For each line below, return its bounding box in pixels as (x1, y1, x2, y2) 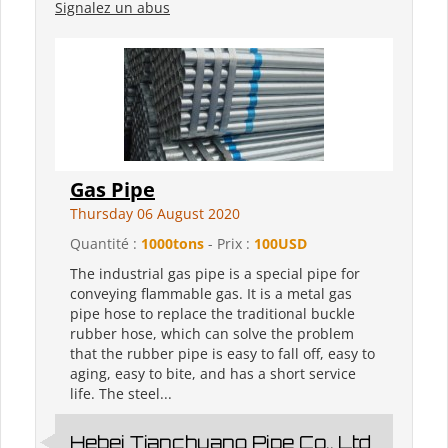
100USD (254, 234, 307, 254)
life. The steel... (70, 384, 172, 404)
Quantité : (70, 234, 141, 254)
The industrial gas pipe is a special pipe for (70, 264, 360, 284)
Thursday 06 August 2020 (70, 204, 240, 224)
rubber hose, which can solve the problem (70, 324, 354, 344)
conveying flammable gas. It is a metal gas (70, 284, 352, 304)
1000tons (141, 234, 204, 254)
